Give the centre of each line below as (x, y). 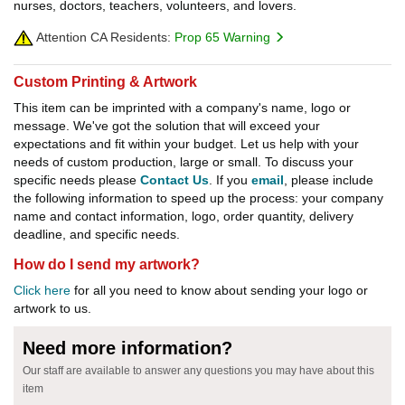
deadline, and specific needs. (97, 234)
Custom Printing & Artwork (105, 81)
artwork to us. (52, 308)
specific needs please (77, 179)
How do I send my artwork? (107, 264)
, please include (329, 179)
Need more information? (127, 348)
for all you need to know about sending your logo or (219, 290)
